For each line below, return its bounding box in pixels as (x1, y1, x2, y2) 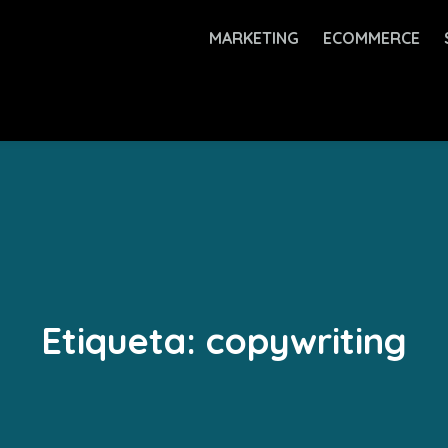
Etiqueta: (41, 317, 206, 363)
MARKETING (209, 28, 299, 48)
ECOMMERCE (323, 28, 420, 48)
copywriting (206, 317, 407, 363)
